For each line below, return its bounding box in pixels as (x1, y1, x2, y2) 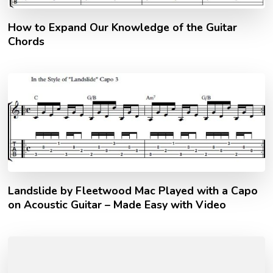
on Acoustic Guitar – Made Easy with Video (8, 197, 227, 213)
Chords (8, 34, 45, 49)
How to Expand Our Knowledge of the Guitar (8, 19, 238, 35)
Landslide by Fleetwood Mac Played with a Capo (8, 183, 258, 199)
